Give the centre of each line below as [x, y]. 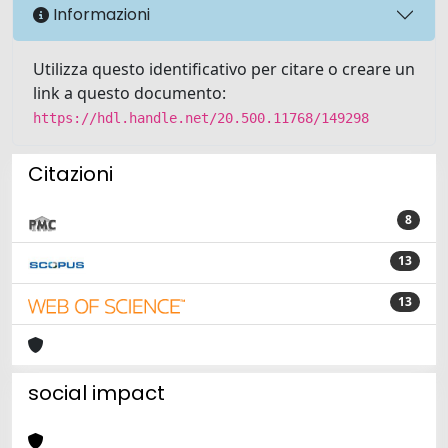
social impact [96, 392]
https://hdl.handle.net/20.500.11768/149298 [201, 117]
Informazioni [99, 15]
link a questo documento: [129, 92]
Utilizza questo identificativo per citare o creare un [224, 68]
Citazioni [70, 173]
